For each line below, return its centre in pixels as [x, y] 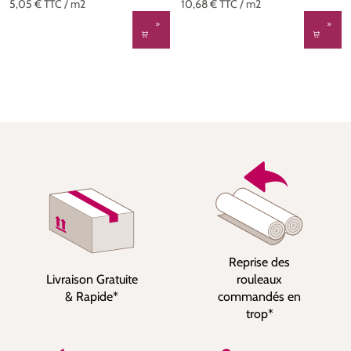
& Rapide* [92, 297]
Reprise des [259, 262]
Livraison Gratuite [92, 279]
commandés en [259, 297]
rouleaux [259, 279]
